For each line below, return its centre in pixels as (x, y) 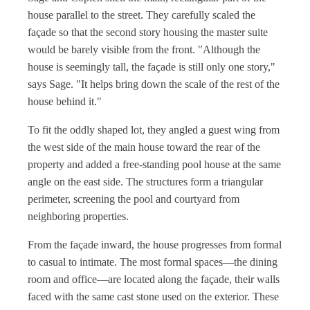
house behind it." (65, 101)
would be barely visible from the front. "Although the (144, 49)
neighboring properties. (78, 216)
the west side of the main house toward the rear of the (144, 147)
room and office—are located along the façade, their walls (154, 279)
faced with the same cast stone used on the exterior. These (153, 297)
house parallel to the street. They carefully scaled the (142, 15)
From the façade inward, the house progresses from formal (155, 245)
